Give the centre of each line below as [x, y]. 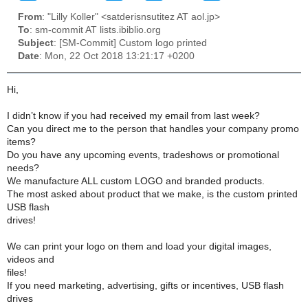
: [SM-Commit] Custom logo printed [130, 43]
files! [17, 272]
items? [21, 142]
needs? [23, 168]
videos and [31, 259]
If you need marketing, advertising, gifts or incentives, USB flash [145, 285]
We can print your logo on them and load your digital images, [139, 246]
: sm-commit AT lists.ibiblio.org [95, 30]
